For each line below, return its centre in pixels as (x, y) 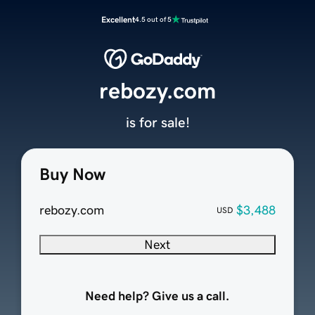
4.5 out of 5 (153, 19)
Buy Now (72, 175)
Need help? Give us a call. (157, 296)
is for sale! (157, 123)
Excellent (118, 20)
